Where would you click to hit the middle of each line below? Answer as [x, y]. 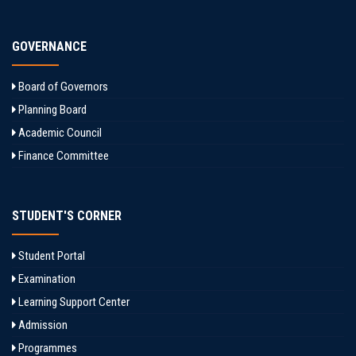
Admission [42, 325]
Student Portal [50, 256]
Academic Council [59, 133]
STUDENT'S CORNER [67, 216]
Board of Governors [62, 87]
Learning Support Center [73, 302]
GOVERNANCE [49, 46]
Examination [46, 279]
